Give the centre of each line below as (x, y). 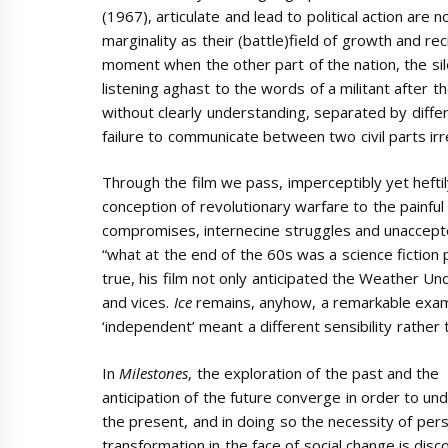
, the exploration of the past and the (314, 372)
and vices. (138, 302)
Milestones (154, 372)
